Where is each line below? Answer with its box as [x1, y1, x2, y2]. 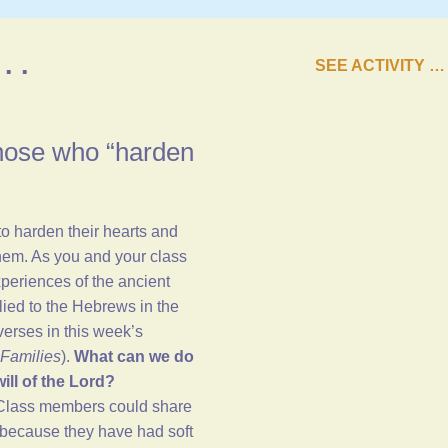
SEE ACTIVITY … [315, 57, 445, 75]
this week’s [64, 323, 143, 341]
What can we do [74, 348, 194, 366]
